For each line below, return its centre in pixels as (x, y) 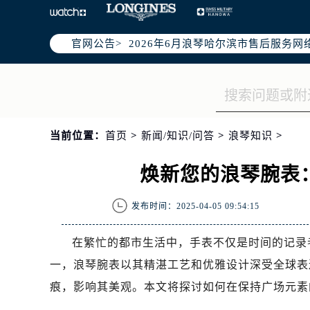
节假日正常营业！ (173, 126)
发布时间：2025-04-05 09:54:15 (195, 206)
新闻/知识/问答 (178, 136)
